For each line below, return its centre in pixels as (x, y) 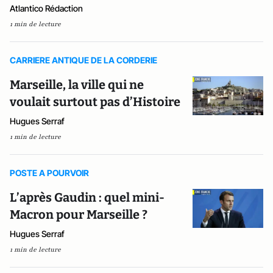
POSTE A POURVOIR (49, 173)
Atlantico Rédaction (46, 8)
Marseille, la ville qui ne (77, 85)
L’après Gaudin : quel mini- (87, 197)
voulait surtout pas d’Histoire (95, 102)
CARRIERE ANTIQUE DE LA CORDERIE (83, 60)
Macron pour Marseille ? (79, 214)
